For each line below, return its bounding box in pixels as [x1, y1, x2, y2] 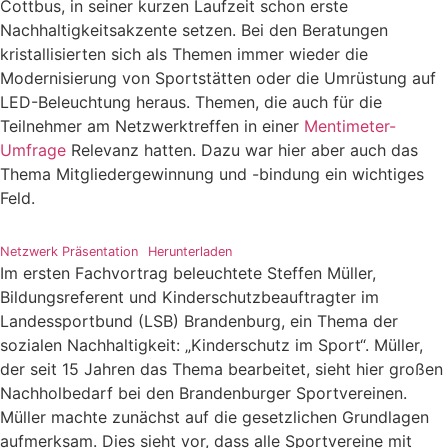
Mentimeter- [304, 115, 396, 136]
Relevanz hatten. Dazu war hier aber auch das [66, 139, 418, 160]
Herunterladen [147, 243, 232, 259]
